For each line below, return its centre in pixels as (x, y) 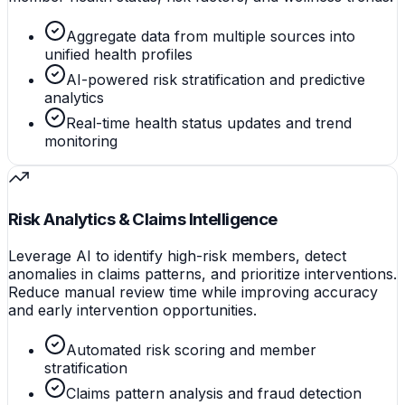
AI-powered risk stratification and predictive (216, 80)
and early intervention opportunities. (132, 310)
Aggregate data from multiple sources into (211, 37)
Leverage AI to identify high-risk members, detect (177, 255)
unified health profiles (118, 55)
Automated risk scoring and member (191, 349)
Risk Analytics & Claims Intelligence (143, 219)
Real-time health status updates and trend (209, 123)
